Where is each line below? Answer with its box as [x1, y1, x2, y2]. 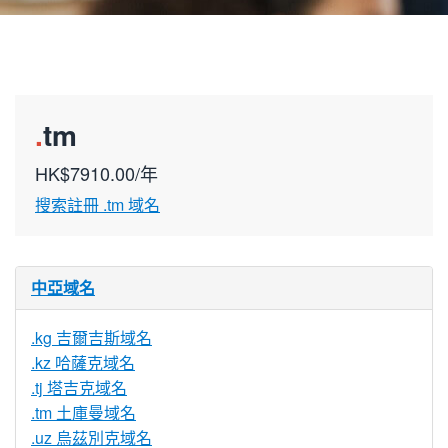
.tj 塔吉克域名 [31, 376, 127, 399]
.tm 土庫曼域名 [31, 401, 136, 424]
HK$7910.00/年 [35, 160, 158, 186]
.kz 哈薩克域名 [31, 351, 135, 374]
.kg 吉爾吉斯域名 [31, 326, 152, 349]
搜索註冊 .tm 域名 [35, 193, 160, 216]
